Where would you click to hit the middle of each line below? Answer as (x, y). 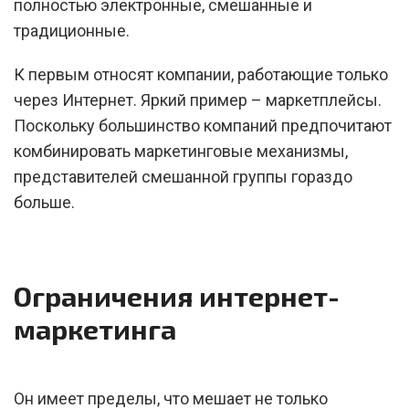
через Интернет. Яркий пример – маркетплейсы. (198, 100)
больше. (44, 202)
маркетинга (95, 329)
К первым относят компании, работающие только (201, 74)
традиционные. (73, 31)
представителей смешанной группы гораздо (183, 177)
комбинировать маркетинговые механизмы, (181, 151)
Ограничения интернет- (177, 296)
